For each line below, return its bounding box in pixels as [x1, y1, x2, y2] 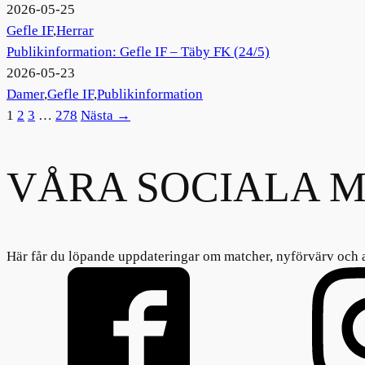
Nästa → [81, 108, 130, 124]
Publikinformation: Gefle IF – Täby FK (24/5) [7, 44, 270, 60]
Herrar [56, 23, 94, 39]
